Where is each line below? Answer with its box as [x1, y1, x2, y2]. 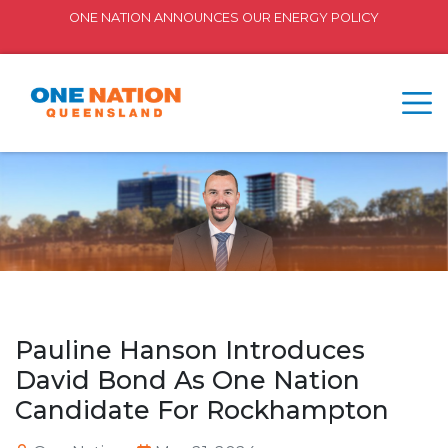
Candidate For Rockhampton [15, 395, 389, 426]
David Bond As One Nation [15, 365, 360, 396]
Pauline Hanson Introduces [15, 335, 365, 366]
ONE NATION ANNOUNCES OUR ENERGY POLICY [69, 10, 379, 25]
